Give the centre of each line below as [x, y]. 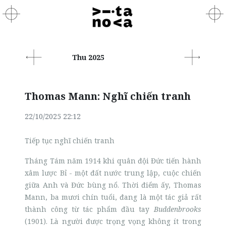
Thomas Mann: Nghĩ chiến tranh [108, 96]
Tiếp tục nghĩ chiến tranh [70, 140]
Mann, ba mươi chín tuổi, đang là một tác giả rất [113, 197]
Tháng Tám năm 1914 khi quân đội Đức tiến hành [113, 161]
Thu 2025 [88, 57]
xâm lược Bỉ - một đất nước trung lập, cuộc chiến [113, 173]
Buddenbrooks [177, 209]
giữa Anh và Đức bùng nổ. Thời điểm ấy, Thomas [113, 185]
